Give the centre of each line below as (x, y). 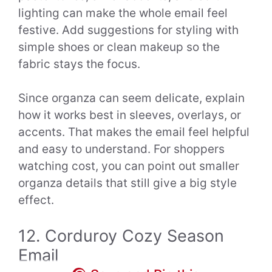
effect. (36, 200)
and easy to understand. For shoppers (121, 149)
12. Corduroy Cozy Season (121, 236)
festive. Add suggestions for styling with (128, 30)
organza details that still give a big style (127, 183)
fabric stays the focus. (79, 64)
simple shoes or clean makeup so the (119, 47)
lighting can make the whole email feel (123, 13)
